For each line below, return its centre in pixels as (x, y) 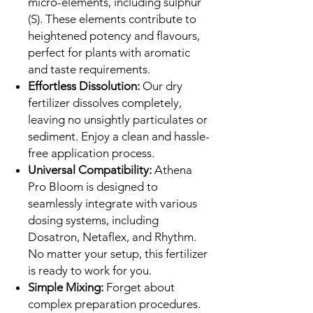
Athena (172, 169)
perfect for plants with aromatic (109, 52)
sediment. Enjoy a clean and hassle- (119, 136)
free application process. (91, 153)
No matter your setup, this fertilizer (118, 253)
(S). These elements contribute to (112, 19)
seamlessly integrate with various (112, 203)
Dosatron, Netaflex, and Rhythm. (112, 236)
